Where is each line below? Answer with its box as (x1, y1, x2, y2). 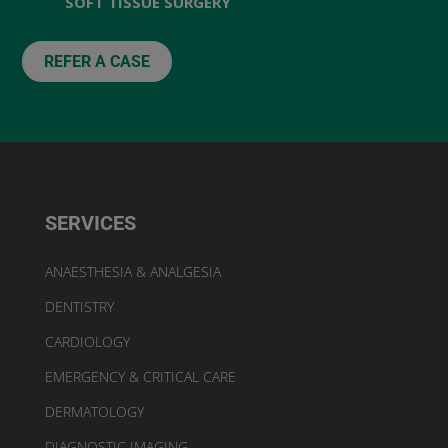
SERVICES (44, 211, 136, 236)
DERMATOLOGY (44, 402, 144, 422)
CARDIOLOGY (44, 332, 130, 352)
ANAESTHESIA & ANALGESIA (44, 262, 221, 282)
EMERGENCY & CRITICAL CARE (44, 367, 236, 387)
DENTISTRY (44, 297, 114, 317)
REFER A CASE (44, 52, 151, 72)
